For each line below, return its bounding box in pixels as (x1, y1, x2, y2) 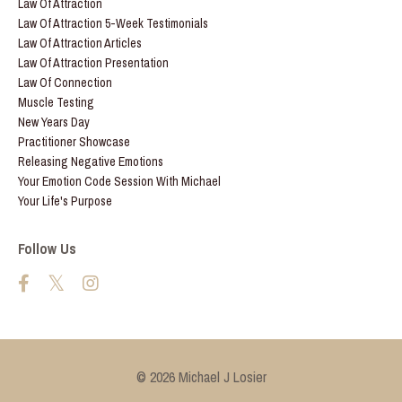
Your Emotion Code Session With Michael (18, 173, 221, 190)
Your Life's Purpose (18, 193, 112, 210)
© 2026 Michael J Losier (135, 367, 267, 388)
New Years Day (18, 114, 90, 131)
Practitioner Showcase (18, 134, 130, 151)
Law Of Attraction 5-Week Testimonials (18, 15, 208, 32)
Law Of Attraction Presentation (18, 55, 169, 72)
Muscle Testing (18, 94, 94, 111)
